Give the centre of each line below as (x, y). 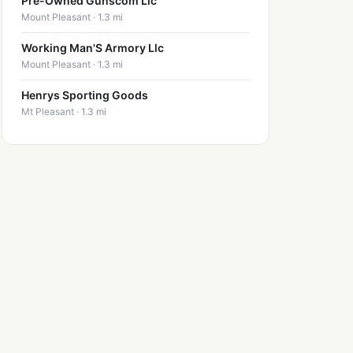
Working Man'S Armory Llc (93, 48)
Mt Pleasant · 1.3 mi (64, 112)
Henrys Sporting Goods (85, 95)
